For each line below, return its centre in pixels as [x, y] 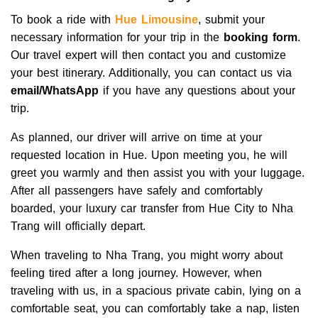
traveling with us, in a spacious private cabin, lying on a [156, 290]
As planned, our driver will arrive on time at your [136, 137]
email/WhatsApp [55, 90]
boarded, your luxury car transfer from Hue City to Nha [152, 208]
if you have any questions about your [197, 90]
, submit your [231, 19]
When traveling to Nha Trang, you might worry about [147, 255]
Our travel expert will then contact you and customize [148, 55]
